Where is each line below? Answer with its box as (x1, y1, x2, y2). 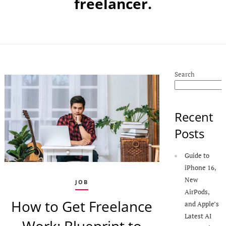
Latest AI (185, 211, 212, 221)
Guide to (185, 151, 210, 160)
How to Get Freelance (11, 196, 153, 216)
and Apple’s (185, 199, 219, 209)
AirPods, (185, 187, 210, 197)
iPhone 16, (185, 163, 216, 173)
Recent (175, 108, 214, 126)
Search (175, 70, 195, 79)
